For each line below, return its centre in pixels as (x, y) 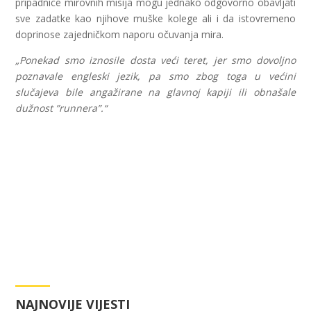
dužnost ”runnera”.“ (61, 108)
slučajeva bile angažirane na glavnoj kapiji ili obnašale (155, 92)
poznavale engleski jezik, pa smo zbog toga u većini (155, 76)
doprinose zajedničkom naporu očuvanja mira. (120, 34)
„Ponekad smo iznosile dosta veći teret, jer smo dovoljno (155, 60)
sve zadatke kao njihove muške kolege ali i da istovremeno (155, 18)
